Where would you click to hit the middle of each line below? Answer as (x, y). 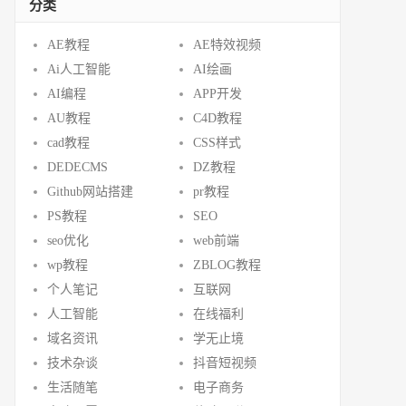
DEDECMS (77, 167)
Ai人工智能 (79, 69)
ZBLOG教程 (227, 265)
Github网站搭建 (90, 192)
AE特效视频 (227, 45)
